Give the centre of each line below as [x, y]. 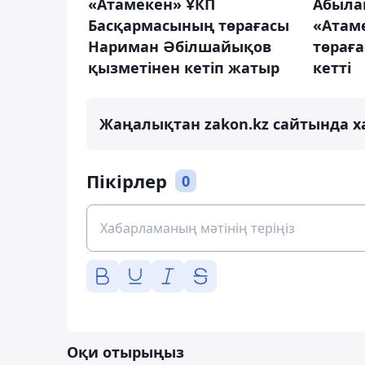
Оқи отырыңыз [125, 352]
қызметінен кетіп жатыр [184, 68]
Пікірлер [127, 181]
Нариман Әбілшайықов [180, 47]
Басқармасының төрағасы [189, 26]
